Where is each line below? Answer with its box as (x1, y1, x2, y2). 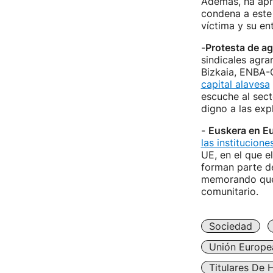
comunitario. (200, 185, 258, 197)
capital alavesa (200, 78, 270, 90)
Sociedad (208, 220, 252, 232)
